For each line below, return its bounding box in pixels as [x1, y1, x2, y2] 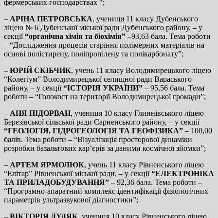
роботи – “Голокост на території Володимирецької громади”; [4, 92, 206, 101]
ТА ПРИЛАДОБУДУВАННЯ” [4, 178, 109, 186]
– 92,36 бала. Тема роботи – [109, 178, 202, 186]
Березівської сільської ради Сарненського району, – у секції [4, 117, 200, 126]
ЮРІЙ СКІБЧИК [10, 66, 71, 74]
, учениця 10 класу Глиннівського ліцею [71, 109, 204, 117]
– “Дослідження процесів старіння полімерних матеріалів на [4, 40, 204, 49]
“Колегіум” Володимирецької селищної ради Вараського [4, 74, 192, 83]
